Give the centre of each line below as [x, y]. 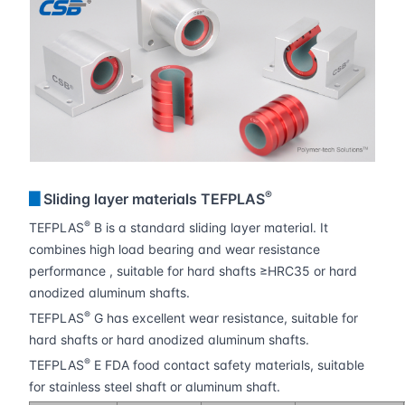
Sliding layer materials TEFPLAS [154, 199]
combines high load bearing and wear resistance [174, 250]
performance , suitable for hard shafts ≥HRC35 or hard [193, 271]
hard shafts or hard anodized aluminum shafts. [169, 340]
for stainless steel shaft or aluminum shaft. [155, 387]
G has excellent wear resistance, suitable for [224, 318]
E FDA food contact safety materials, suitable [227, 365]
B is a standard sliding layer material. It [209, 228]
